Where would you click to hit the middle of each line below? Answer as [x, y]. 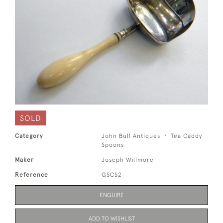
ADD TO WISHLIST [111, 219]
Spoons [113, 145]
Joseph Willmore [128, 160]
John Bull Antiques [131, 136]
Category [29, 136]
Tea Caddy [187, 136]
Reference [32, 175]
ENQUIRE [111, 195]
